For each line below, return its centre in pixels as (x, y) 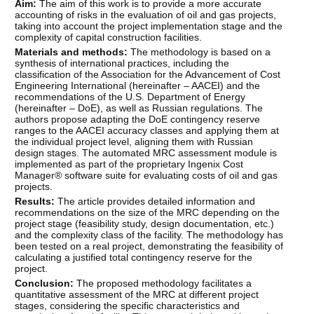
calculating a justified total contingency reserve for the (134, 257)
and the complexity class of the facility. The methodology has (149, 234)
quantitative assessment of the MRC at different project (137, 294)
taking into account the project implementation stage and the (149, 26)
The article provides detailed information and (155, 201)
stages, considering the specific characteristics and (128, 305)
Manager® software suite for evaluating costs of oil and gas (146, 175)
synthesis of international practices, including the (122, 63)
